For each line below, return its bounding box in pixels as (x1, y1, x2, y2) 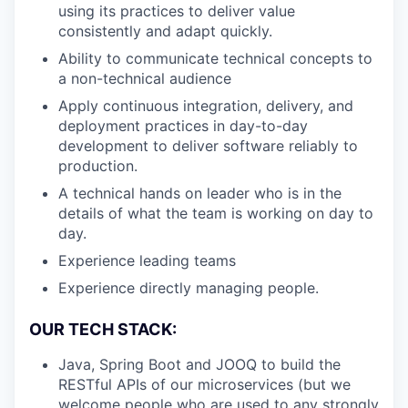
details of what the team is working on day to (58, 203, 373, 222)
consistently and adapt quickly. (58, 21, 272, 40)
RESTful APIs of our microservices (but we (58, 374, 351, 393)
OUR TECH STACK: (29, 319, 177, 339)
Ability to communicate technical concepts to (58, 48, 372, 67)
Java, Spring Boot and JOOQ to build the (58, 354, 341, 373)
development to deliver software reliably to (58, 136, 358, 155)
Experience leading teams (58, 250, 236, 270)
